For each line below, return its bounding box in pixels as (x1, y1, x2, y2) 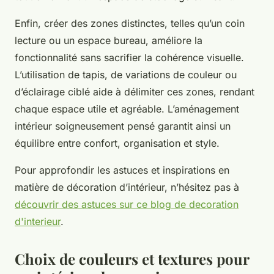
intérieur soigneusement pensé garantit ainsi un (15, 120, 231, 133)
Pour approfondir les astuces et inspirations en (15, 164, 229, 177)
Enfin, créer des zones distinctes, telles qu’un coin (15, 17, 245, 30)
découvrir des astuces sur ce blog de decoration (15, 198, 239, 211)
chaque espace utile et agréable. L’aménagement (15, 103, 239, 116)
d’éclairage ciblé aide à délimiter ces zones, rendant (15, 86, 254, 98)
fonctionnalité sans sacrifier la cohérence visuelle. (15, 51, 244, 64)
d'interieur (15, 215, 61, 228)
